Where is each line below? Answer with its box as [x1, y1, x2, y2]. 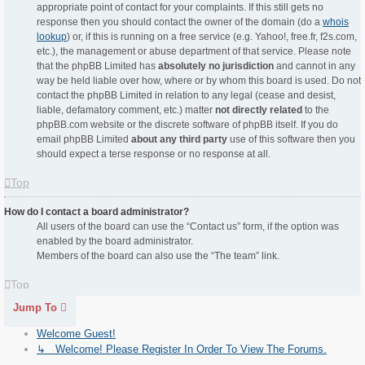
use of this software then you [227, 134, 355, 146]
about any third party [131, 134, 227, 146]
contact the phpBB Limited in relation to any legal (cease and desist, [37, 90, 336, 102]
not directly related [215, 104, 302, 117]
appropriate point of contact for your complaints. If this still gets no [37, 2, 323, 14]
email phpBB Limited [37, 134, 131, 146]
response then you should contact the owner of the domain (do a [37, 16, 323, 29]
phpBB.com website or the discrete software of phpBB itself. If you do [37, 119, 338, 131]
